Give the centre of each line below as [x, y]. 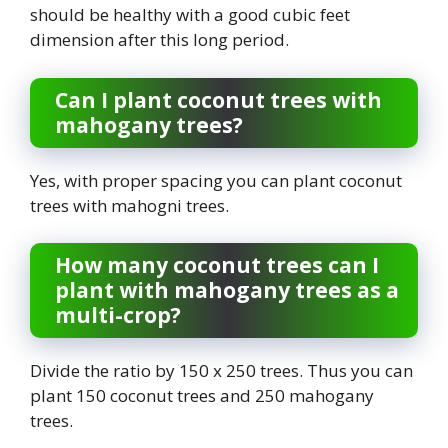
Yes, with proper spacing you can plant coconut [216, 180]
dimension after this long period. [159, 40]
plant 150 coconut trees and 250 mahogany [202, 396]
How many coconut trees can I [217, 265]
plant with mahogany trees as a [227, 290]
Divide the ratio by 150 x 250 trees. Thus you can [221, 371]
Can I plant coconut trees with [218, 99]
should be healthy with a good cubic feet [190, 15]
